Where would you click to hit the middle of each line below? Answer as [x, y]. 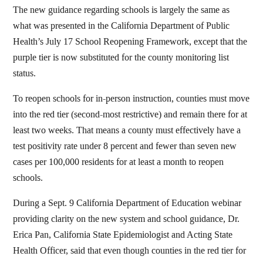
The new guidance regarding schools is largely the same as [122, 10]
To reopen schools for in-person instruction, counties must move [131, 99]
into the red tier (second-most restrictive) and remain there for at [130, 114]
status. [25, 73]
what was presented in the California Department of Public [122, 26]
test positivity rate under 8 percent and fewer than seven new [125, 146]
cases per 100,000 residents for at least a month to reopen [119, 162]
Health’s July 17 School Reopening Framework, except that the [130, 42]
